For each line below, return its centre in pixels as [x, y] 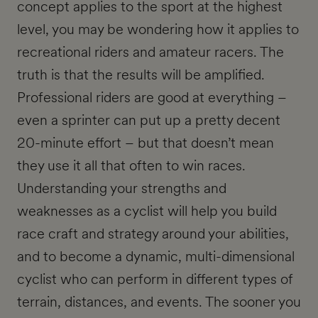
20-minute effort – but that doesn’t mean [146, 143]
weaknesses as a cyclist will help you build [147, 211]
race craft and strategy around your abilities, [153, 234]
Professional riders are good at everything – [152, 98]
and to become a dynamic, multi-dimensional [156, 257]
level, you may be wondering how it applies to [158, 29]
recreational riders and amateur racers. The [150, 52]
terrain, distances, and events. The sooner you [159, 302]
